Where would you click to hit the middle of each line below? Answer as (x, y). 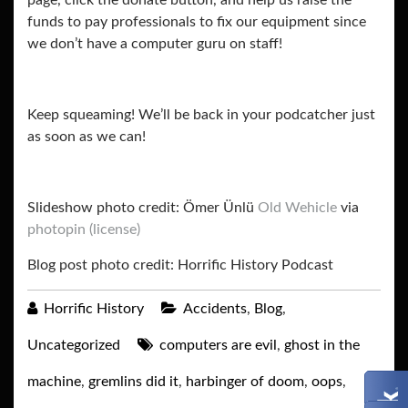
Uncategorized (74, 346)
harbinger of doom (245, 382)
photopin (56, 230)
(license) (115, 230)
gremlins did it (133, 382)
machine (54, 382)
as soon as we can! (87, 137)
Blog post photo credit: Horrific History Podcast (180, 265)
